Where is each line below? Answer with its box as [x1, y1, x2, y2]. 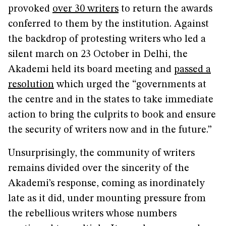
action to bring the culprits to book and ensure [8, 110, 216, 120]
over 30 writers [52, 4, 119, 14]
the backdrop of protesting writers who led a [8, 34, 206, 44]
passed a [174, 65, 211, 75]
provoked [8, 4, 52, 14]
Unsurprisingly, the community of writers [8, 148, 195, 158]
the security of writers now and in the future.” [8, 125, 212, 135]
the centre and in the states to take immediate [8, 95, 213, 105]
